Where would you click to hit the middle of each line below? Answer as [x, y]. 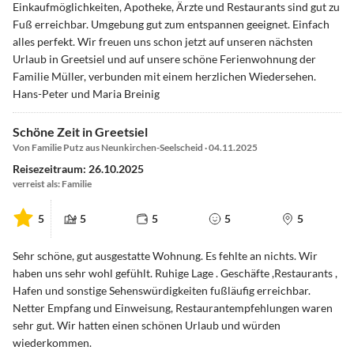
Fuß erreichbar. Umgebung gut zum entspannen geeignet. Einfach [171, 24]
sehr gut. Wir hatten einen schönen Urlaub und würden [147, 325]
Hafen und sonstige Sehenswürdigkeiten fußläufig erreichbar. [162, 290]
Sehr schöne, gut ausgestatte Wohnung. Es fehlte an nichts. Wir [165, 255]
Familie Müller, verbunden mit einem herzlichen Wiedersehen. [164, 77]
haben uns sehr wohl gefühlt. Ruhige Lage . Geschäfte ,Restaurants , [175, 273]
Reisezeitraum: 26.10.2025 [78, 169]
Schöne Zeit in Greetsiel [80, 132]
